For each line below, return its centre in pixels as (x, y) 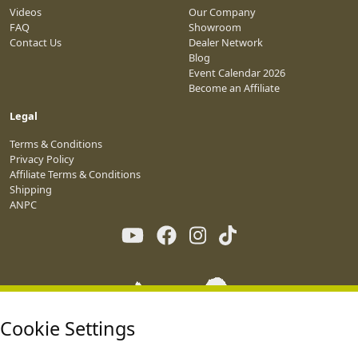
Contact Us (36, 42)
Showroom (215, 27)
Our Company (222, 12)
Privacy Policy (42, 159)
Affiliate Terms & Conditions (75, 174)
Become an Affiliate (234, 88)
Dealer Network (226, 42)
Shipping (31, 189)
